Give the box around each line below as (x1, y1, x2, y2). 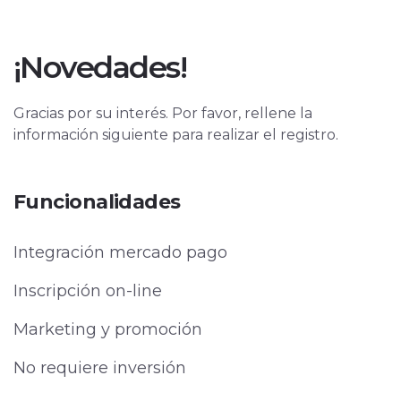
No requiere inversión (13, 358, 186, 378)
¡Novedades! (13, 48, 187, 86)
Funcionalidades (13, 190, 181, 214)
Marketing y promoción (13, 320, 202, 339)
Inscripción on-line (13, 281, 162, 301)
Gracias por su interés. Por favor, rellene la (13, 105, 312, 122)
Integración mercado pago (13, 243, 227, 262)
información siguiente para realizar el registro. (13, 126, 338, 143)
